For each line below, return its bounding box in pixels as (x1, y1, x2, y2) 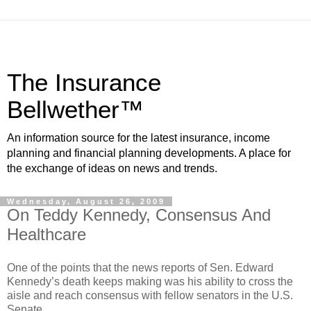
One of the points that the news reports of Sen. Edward (7, 261, 274, 274)
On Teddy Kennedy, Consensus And (7, 205, 271, 224)
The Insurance (7, 69, 161, 96)
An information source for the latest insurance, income (7, 132, 270, 144)
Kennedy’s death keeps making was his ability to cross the (7, 275, 293, 287)
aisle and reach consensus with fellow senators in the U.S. (7, 289, 293, 301)
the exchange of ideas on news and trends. (7, 162, 217, 174)
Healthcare (7, 225, 86, 244)
